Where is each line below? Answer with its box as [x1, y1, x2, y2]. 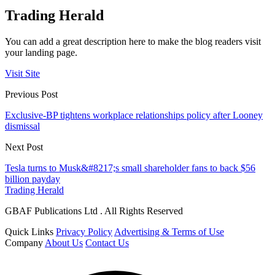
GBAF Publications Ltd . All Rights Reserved [5, 206, 183, 217]
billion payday [5, 174, 60, 185]
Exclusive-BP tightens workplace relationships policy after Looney [5, 110, 263, 121]
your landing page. [5, 47, 77, 58]
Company [5, 238, 43, 249]
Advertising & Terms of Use [114, 227, 224, 238]
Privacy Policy [56, 227, 112, 238]
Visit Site [5, 68, 40, 79]
